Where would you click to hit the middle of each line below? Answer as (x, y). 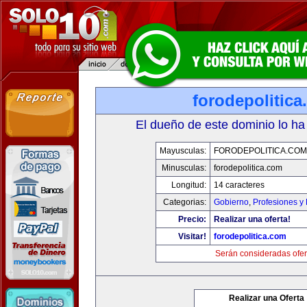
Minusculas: (184, 168)
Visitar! (192, 236)
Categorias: (184, 202)
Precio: (192, 219)
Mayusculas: (183, 151)
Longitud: (188, 185)
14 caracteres (239, 185)
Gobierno (231, 202)
